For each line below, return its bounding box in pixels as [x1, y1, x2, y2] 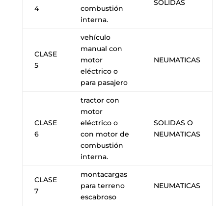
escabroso [80, 192, 116, 201]
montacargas [80, 169, 127, 179]
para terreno [80, 181, 125, 190]
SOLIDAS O [153, 118, 193, 127]
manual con [80, 44, 122, 53]
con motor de [80, 129, 129, 138]
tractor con [80, 95, 119, 105]
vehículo [80, 32, 110, 42]
